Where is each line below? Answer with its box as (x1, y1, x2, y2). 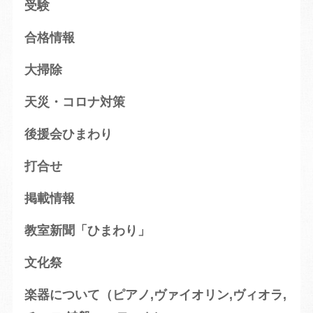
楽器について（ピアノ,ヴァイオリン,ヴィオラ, (24, 288, 286, 303)
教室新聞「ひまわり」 (24, 224, 150, 238)
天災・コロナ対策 (24, 95, 125, 110)
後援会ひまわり (24, 127, 112, 142)
